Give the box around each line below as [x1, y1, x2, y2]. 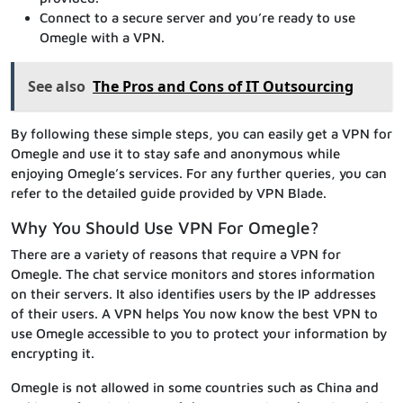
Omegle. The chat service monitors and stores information [11, 266, 375, 282]
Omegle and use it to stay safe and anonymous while [11, 146, 340, 162]
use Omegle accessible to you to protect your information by [11, 326, 387, 342]
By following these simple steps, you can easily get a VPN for [11, 126, 392, 142]
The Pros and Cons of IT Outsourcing [93, 76, 354, 97]
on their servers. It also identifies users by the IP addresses [11, 286, 376, 302]
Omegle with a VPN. [40, 30, 165, 46]
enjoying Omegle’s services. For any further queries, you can [11, 166, 387, 182]
